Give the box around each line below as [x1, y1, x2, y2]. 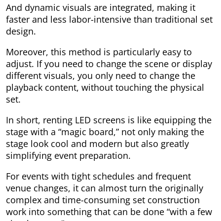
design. [6, 25, 36, 37]
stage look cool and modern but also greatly [6, 138, 189, 150]
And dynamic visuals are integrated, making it [6, 1, 195, 14]
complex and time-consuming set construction [6, 194, 200, 206]
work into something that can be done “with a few [6, 206, 212, 218]
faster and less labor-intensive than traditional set [6, 13, 213, 26]
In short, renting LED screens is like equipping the [6, 114, 212, 126]
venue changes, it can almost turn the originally [6, 182, 203, 194]
